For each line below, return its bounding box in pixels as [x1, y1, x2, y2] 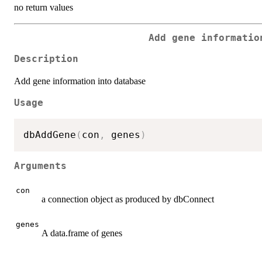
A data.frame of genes [42, 228, 122, 238]
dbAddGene [23, 129, 76, 140]
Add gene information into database [14, 76, 146, 87]
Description [14, 54, 78, 65]
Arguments [14, 161, 67, 172]
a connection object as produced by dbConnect [42, 194, 214, 204]
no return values [14, 2, 73, 12]
